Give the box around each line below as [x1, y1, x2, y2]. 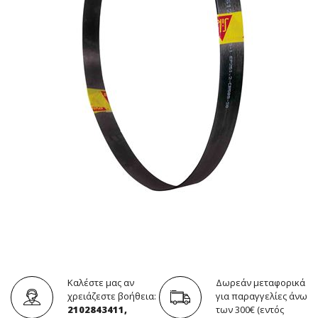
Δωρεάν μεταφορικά [216, 275, 305, 289]
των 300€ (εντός [216, 302, 284, 316]
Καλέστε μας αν [67, 275, 134, 289]
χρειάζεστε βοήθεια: [67, 289, 156, 302]
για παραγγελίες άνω [216, 289, 307, 302]
